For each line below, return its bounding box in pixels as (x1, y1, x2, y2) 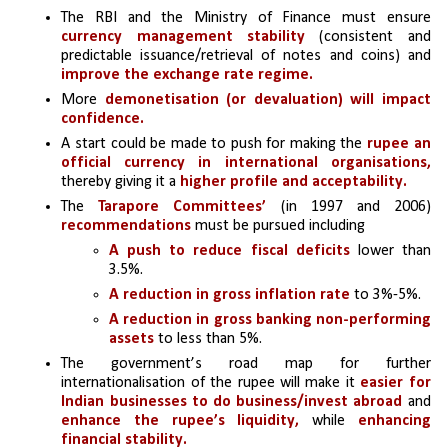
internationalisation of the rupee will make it (61, 375, 361, 392)
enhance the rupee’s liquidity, (61, 413, 300, 430)
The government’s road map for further (61, 356, 431, 373)
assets (109, 331, 155, 348)
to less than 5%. (154, 331, 263, 348)
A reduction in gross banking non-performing (109, 312, 431, 329)
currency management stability (61, 29, 305, 46)
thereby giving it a (61, 174, 177, 191)
